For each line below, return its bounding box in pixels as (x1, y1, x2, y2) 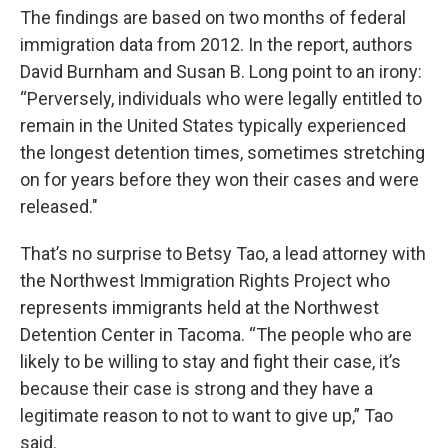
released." (20, 196, 98, 217)
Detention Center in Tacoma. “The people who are (20, 324, 412, 345)
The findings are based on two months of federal (20, 7, 406, 28)
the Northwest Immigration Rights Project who (20, 270, 390, 291)
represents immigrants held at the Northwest (20, 297, 379, 318)
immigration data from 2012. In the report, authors (20, 34, 413, 55)
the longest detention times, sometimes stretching (20, 142, 425, 163)
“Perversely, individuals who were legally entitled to (20, 88, 422, 109)
